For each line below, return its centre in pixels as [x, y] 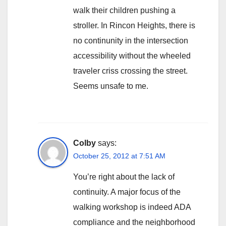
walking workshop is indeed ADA [132, 207]
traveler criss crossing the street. [130, 71]
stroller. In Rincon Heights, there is [134, 25]
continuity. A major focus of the [127, 192]
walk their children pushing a [124, 10]
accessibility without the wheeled [132, 55]
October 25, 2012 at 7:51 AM [119, 156]
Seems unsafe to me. [111, 86]
